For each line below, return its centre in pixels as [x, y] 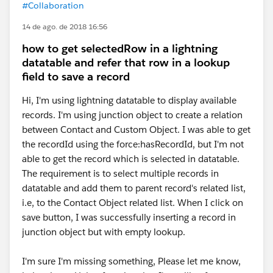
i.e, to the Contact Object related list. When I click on [133, 203]
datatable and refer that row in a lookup [126, 62]
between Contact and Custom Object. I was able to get [136, 129]
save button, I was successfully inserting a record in [129, 217]
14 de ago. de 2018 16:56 [65, 27]
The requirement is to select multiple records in [120, 173]
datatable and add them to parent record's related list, [134, 188]
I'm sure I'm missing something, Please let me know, [131, 261]
